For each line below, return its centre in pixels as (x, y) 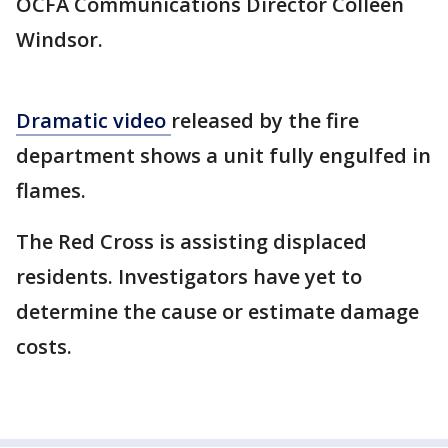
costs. (44, 347)
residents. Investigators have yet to (189, 277)
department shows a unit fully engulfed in (223, 156)
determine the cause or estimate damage (217, 312)
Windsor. (59, 40)
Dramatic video (93, 121)
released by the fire (265, 121)
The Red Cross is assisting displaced (191, 242)
